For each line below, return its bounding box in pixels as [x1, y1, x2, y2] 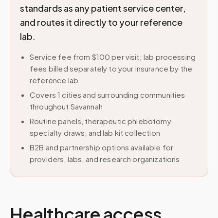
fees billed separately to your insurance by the [30, 64, 193, 73]
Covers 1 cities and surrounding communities [30, 90, 185, 99]
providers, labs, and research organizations [30, 154, 180, 163]
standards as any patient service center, [20, 2, 185, 14]
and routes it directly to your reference [20, 17, 182, 28]
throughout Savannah [30, 102, 103, 111]
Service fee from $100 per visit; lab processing [30, 52, 196, 61]
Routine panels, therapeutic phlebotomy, [30, 116, 173, 126]
